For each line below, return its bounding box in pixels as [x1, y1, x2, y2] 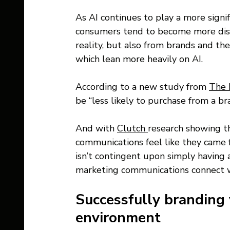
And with [75, 122, 117, 135]
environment [75, 208, 165, 228]
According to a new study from [75, 81, 209, 93]
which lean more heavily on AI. [75, 53, 205, 66]
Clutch [117, 122, 148, 135]
